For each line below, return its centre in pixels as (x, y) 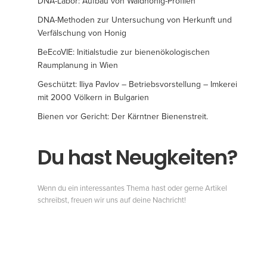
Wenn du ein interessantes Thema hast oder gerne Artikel (133, 188)
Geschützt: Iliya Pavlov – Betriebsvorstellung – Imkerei (137, 84)
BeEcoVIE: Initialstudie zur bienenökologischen (124, 52)
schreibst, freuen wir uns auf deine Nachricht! (112, 200)
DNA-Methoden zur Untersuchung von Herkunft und (135, 20)
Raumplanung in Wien (78, 65)
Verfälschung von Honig (82, 33)
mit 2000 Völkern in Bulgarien (93, 97)
